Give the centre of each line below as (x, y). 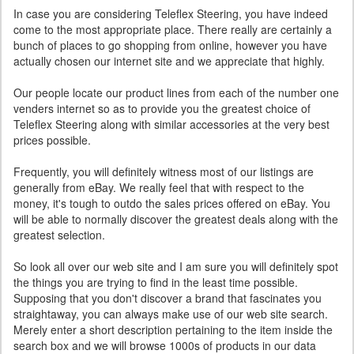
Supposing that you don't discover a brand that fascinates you (168, 298)
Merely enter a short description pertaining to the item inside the (173, 330)
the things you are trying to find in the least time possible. (156, 282)
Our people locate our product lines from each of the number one (176, 92)
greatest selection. (59, 235)
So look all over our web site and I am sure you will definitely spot (176, 266)
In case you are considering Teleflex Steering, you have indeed (171, 13)
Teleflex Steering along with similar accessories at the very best (171, 124)
